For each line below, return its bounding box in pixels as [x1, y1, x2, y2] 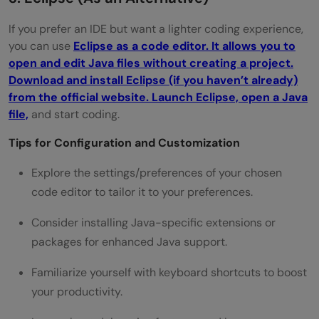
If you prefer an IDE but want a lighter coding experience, [9, 21, 303, 36]
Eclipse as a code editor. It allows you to [73, 38, 296, 53]
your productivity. [31, 283, 122, 299]
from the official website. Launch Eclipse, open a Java [9, 89, 308, 105]
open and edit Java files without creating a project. [9, 55, 293, 70]
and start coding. [28, 106, 120, 122]
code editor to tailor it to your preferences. [31, 184, 253, 199]
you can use [9, 38, 73, 53]
